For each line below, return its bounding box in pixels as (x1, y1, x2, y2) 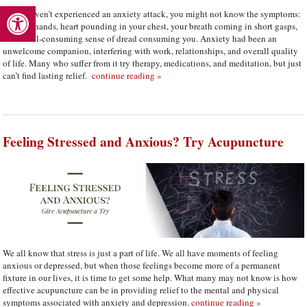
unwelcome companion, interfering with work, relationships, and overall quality (3, 44, 299, 57)
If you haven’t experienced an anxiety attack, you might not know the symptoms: (3, 7, 302, 20)
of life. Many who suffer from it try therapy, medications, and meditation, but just (3, 56, 302, 69)
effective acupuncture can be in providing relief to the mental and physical (3, 283, 280, 296)
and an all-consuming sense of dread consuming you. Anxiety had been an (3, 32, 278, 45)
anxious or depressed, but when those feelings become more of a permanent (3, 258, 281, 271)
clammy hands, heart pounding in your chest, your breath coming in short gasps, (3, 19, 298, 32)
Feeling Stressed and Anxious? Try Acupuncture (3, 131, 284, 151)
